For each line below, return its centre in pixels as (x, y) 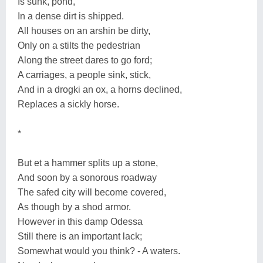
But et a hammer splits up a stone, (88, 163)
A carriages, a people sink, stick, (84, 75)
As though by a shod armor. (74, 207)
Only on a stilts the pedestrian (79, 45)
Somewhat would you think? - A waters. (99, 251)
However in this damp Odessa (80, 221)
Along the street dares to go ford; (85, 60)
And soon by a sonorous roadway (87, 177)
